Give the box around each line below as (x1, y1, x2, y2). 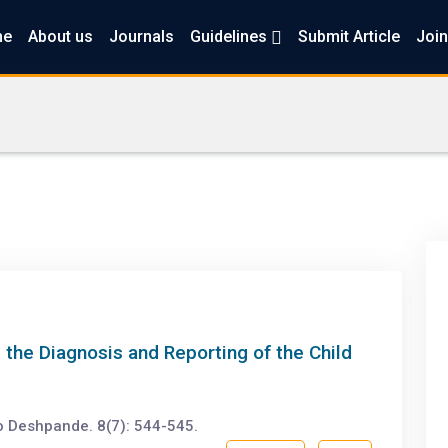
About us (27, 27, 93, 46)
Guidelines (189, 27, 271, 46)
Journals (108, 27, 174, 46)
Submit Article (297, 27, 400, 46)
